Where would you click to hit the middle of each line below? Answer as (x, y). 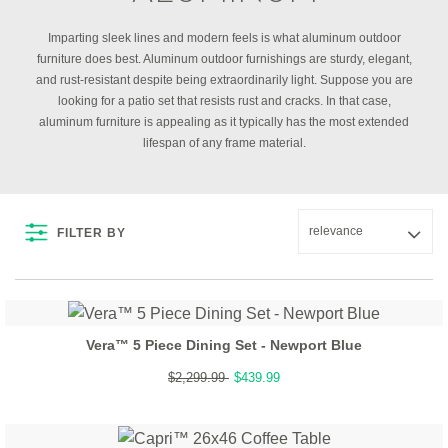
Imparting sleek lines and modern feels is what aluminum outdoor (224, 38)
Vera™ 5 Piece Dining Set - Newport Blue (224, 345)
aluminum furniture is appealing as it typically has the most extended (224, 122)
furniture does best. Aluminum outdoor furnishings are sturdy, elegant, (224, 59)
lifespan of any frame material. (224, 143)
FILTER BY (91, 233)
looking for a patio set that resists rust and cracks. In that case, (224, 101)
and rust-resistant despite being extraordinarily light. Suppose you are (224, 80)
